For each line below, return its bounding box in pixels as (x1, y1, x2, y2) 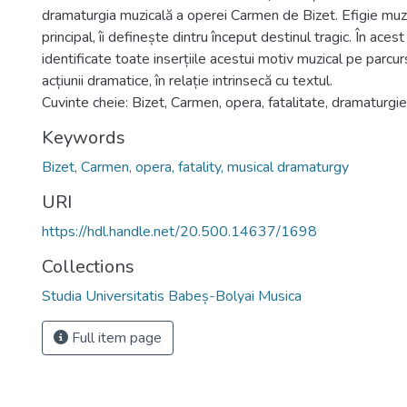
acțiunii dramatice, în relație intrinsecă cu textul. (42, 71, 333, 91)
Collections (42, 254, 134, 279)
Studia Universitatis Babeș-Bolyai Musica (42, 286, 302, 306)
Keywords (42, 125, 125, 150)
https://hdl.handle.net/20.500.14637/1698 (42, 222, 317, 242)
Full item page (68, 328, 162, 348)
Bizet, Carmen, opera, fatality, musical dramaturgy (42, 157, 349, 177)
